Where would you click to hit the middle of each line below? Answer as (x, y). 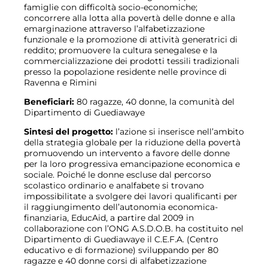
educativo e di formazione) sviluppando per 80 (121, 250)
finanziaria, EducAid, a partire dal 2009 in (109, 218)
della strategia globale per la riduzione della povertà (132, 142)
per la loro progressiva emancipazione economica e (132, 164)
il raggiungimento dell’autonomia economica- (121, 207)
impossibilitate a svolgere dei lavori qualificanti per (131, 196)
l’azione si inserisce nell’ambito (179, 132)
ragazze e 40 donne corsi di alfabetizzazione (115, 261)
